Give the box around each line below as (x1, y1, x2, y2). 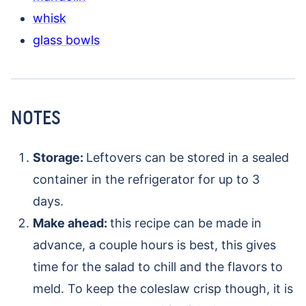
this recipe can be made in (110, 216, 262, 231)
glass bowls (33, 33, 100, 48)
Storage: (33, 150, 86, 165)
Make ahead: (33, 216, 110, 231)
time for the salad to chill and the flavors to (33, 260, 283, 275)
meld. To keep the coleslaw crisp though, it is (33, 281, 293, 296)
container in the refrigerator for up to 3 (33, 172, 260, 187)
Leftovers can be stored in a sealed (86, 150, 289, 165)
